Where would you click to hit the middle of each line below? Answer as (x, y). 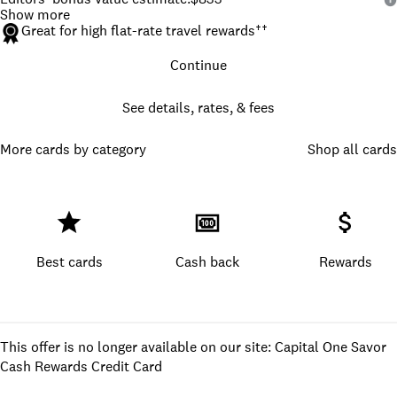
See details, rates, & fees (198, 108)
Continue (198, 66)
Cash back (207, 261)
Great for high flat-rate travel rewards (138, 31)
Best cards (69, 261)
